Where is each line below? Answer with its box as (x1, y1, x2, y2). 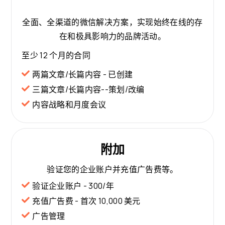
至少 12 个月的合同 (22, 50, 90, 61)
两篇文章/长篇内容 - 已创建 (32, 69, 133, 80)
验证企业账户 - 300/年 (32, 180, 114, 191)
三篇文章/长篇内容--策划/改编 (32, 84, 145, 95)
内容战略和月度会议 (32, 99, 106, 110)
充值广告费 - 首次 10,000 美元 (32, 195, 141, 206)
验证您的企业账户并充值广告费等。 (47, 164, 178, 175)
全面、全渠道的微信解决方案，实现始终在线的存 (22, 17, 203, 28)
